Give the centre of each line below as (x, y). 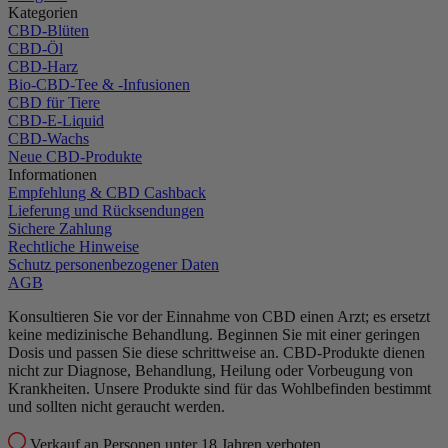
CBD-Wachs (48, 138)
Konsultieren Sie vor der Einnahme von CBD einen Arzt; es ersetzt (219, 316)
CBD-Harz (43, 66)
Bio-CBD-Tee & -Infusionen (99, 84)
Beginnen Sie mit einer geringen (318, 334)
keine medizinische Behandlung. (112, 334)
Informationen (52, 174)
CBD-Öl (35, 48)
